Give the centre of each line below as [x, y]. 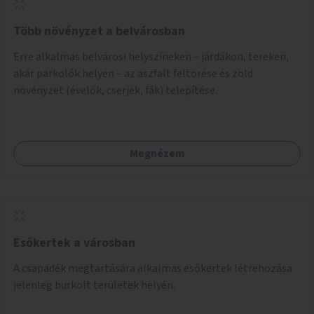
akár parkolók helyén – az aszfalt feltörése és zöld [133, 73]
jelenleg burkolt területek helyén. [94, 285]
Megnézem [157, 153]
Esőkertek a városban [74, 243]
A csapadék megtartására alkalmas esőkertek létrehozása [153, 268]
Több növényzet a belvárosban [99, 31]
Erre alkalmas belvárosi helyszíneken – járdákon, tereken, [151, 56]
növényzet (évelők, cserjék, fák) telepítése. [115, 90]
